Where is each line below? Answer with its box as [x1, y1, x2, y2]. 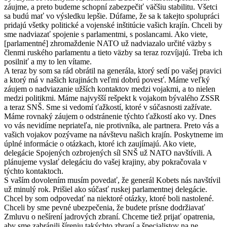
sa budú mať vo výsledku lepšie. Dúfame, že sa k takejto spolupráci [4, 11, 219, 20]
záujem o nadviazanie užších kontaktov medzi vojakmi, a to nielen [4, 84, 215, 93]
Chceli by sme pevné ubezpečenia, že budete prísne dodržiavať [4, 203, 205, 212]
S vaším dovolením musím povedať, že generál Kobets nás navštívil [4, 175, 220, 184]
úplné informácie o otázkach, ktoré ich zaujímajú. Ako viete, [4, 139, 196, 148]
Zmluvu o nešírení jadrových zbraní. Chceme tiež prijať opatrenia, [4, 212, 215, 221]
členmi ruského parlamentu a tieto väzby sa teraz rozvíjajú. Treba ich [4, 48, 222, 57]
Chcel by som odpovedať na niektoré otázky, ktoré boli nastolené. [4, 194, 214, 203]
